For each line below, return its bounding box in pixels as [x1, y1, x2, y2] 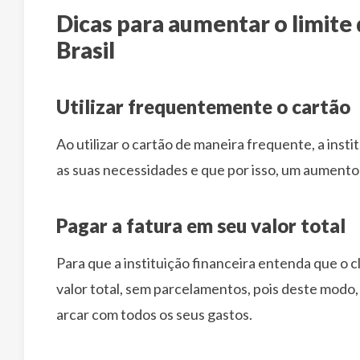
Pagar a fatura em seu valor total [56, 213, 346, 237]
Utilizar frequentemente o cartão [56, 94, 350, 118]
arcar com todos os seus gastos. [56, 305, 252, 323]
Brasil [56, 35, 115, 63]
